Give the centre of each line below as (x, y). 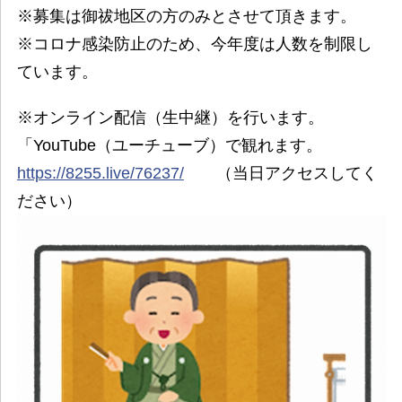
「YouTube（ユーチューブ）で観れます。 (169, 146)
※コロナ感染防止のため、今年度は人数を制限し (194, 44)
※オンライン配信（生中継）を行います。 (170, 118)
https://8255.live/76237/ (100, 174)
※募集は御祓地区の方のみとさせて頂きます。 (186, 17)
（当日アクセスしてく (280, 174)
